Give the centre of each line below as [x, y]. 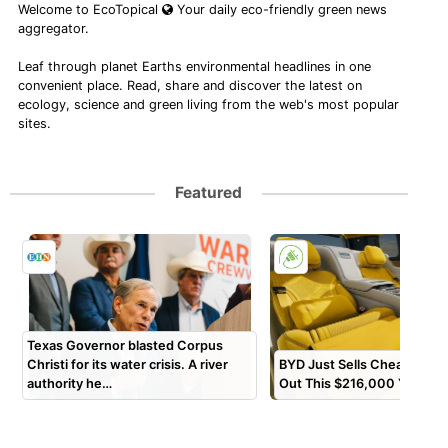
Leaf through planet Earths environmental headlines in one [195, 66]
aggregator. [54, 28]
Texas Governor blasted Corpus [125, 346]
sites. [35, 123]
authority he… [70, 384]
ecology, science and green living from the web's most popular [209, 104]
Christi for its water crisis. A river [128, 365]
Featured [209, 193]
